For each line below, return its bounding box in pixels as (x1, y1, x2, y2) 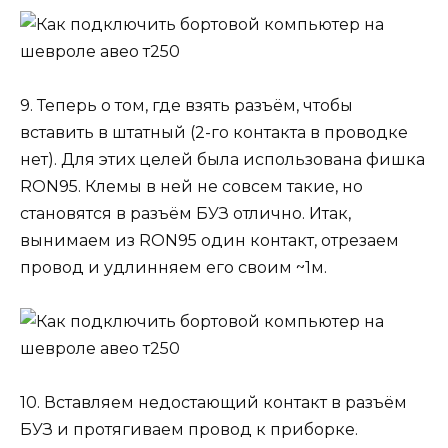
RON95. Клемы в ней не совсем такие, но (20, 176, 363, 196)
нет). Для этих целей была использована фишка (20, 149, 425, 169)
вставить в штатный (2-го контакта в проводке (20, 122, 408, 142)
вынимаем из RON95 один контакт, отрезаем (20, 230, 399, 250)
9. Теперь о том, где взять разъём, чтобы (20, 95, 353, 115)
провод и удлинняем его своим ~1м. (20, 257, 327, 277)
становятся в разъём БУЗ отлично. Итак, (20, 203, 351, 223)
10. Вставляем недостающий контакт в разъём (20, 393, 407, 413)
